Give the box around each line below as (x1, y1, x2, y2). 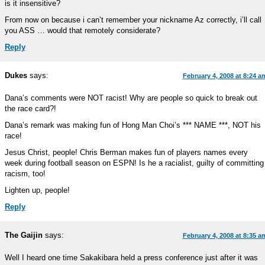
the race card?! (4, 104, 56, 113)
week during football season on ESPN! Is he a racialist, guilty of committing (4, 159, 264, 167)
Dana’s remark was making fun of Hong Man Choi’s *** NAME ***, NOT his (4, 121, 261, 130)
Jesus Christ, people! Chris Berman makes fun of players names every (4, 148, 248, 157)
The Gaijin (4, 231, 43, 240)
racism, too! (4, 169, 46, 178)
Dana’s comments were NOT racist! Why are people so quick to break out (4, 93, 257, 102)
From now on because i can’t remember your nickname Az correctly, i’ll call (4, 15, 261, 24)
